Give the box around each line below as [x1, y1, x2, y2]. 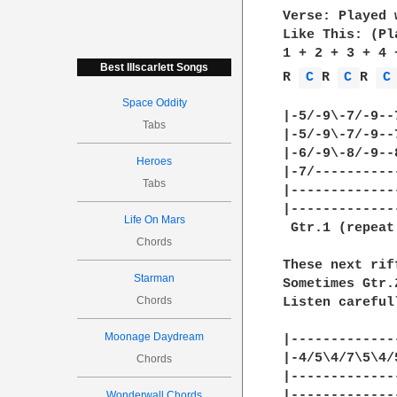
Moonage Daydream [105, 331, 205, 343]
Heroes [136, 155, 173, 167]
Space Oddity [121, 97, 187, 109]
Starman [134, 272, 175, 284]
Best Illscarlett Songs [100, 61, 209, 74]
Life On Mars [123, 214, 185, 226]
